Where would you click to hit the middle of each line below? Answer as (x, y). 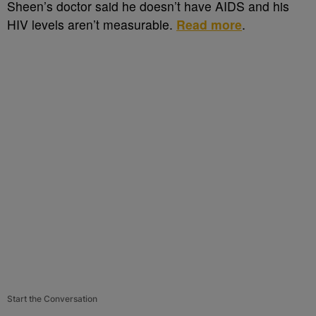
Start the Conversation (52, 298)
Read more (209, 24)
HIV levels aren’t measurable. (92, 24)
